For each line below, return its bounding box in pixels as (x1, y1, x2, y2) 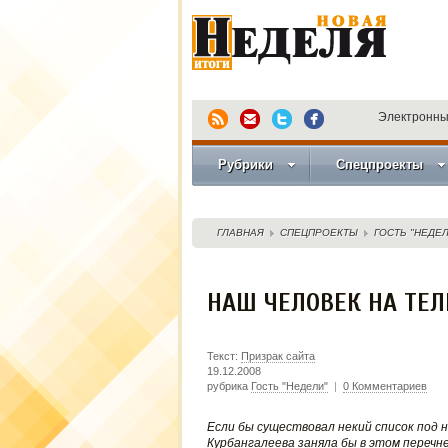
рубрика (206, 380, 251, 392)
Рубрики (217, 157, 273, 172)
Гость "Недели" (250, 380, 328, 392)
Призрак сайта (240, 350, 315, 362)
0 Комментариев (342, 380, 427, 392)
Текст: (206, 350, 241, 362)
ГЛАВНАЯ (216, 227, 264, 238)
